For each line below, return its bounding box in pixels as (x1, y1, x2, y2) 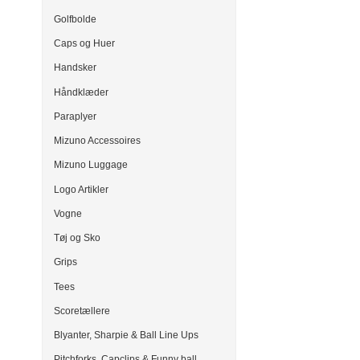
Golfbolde (54, 13, 96, 25)
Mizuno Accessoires (54, 135, 141, 147)
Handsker (54, 62, 96, 74)
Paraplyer (54, 110, 96, 122)
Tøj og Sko (54, 232, 100, 244)
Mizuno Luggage (54, 159, 128, 171)
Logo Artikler (54, 183, 108, 195)
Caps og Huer (54, 38, 115, 50)
